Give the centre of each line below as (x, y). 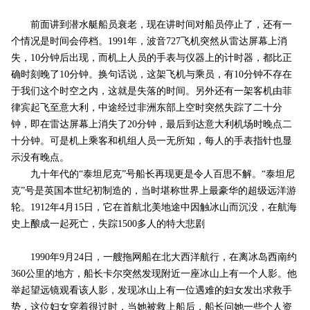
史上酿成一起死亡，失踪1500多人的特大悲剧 (108, 224)
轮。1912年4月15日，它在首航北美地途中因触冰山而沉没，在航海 (154, 208)
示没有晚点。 (40, 158)
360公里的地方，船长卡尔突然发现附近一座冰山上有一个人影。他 (154, 274)
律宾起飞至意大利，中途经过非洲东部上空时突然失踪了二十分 (146, 108)
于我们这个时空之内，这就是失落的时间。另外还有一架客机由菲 (151, 91)
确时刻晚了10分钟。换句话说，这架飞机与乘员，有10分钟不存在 (151, 75)
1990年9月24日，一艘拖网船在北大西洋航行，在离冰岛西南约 (154, 257)
